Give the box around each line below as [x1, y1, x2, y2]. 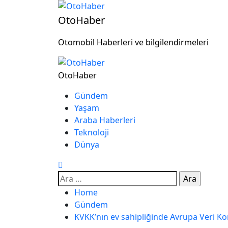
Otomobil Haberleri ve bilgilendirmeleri [58, 37, 209, 48]
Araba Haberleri [74, 115, 135, 126]
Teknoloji [74, 127, 109, 138]
